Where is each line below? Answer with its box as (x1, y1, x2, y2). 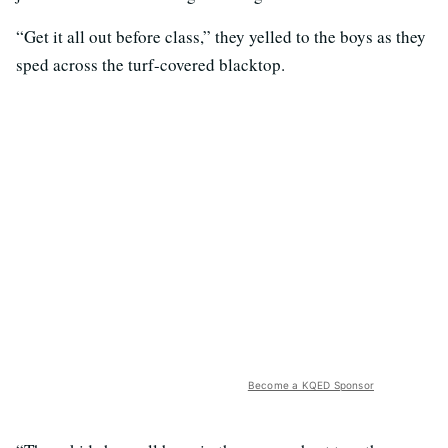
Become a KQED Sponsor (247, 379, 374, 392)
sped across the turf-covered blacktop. (16, 53, 285, 77)
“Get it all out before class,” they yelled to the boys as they (16, 25, 426, 49)
